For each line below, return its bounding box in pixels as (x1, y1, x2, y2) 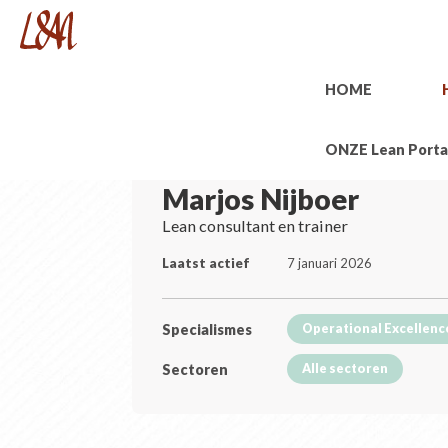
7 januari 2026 (287, 255, 373, 271)
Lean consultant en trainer (162, 216, 349, 235)
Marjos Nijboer (162, 182, 360, 216)
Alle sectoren (302, 361, 389, 376)
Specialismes (162, 320, 253, 338)
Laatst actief (162, 255, 251, 271)
